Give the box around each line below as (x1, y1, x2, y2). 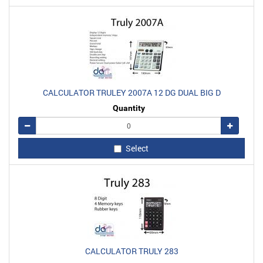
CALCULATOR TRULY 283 (85, 245, 178, 257)
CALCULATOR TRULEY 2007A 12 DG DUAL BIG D (42, 86, 221, 98)
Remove (29, 120, 55, 130)
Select (125, 142, 149, 154)
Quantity (112, 103, 145, 113)
